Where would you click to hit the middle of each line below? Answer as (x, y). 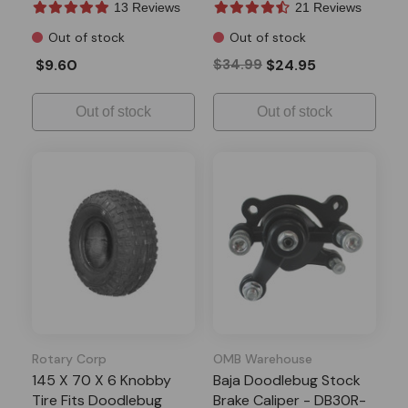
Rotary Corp (69, 358)
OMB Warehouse (263, 358)
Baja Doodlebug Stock (287, 380)
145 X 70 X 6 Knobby (102, 380)
